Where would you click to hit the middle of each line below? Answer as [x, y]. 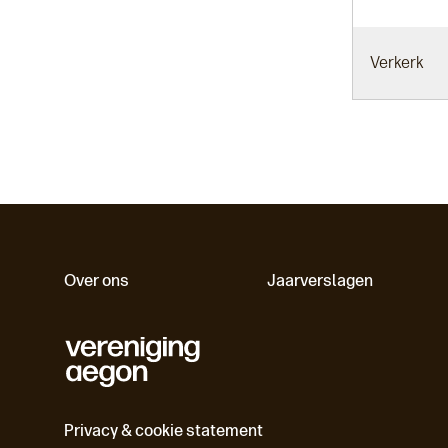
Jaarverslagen [320, 280]
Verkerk [397, 62]
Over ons [96, 280]
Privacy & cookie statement [163, 431]
